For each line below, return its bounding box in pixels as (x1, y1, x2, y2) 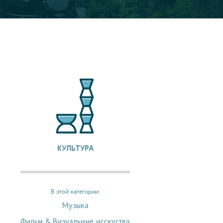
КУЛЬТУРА (57, 144, 94, 153)
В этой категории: (50, 189, 100, 195)
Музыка (62, 202, 89, 210)
